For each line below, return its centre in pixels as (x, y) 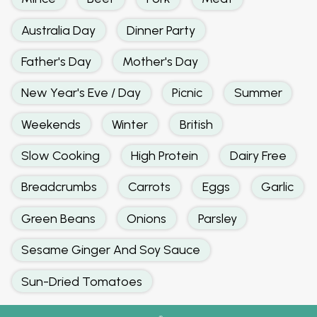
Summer (258, 93)
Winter (130, 124)
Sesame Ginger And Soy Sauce (111, 250)
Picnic (188, 93)
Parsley (217, 218)
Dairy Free (258, 155)
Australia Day (59, 30)
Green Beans (59, 218)
